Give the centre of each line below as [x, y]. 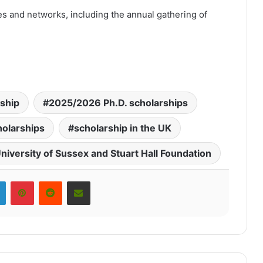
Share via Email [101, 181]
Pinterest [52, 181]
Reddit [75, 181]
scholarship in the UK [122, 128]
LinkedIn [23, 181]
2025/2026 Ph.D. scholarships [118, 103]
